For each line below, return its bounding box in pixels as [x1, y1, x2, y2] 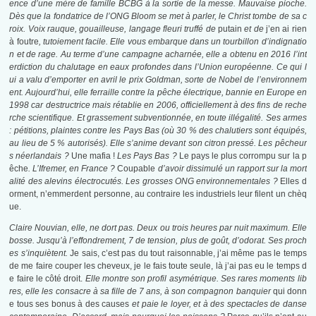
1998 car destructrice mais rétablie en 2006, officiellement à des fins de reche [9, 100, 307, 111]
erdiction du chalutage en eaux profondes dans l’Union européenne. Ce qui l [9, 62, 307, 73]
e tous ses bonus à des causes [9, 299, 130, 310]
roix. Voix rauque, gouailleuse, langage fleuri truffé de [9, 24, 219, 35]
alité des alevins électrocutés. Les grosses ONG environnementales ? [9, 176, 281, 187]
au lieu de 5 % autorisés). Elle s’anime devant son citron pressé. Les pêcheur [9, 138, 307, 149]
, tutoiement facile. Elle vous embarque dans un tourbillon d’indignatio [38, 37, 307, 47]
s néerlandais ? [9, 151, 71, 162]
